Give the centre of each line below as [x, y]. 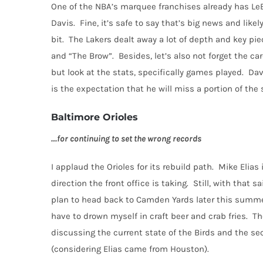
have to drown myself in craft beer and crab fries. [149, 216]
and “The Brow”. [82, 55]
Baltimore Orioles [95, 117]
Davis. [63, 23]
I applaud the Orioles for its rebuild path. [132, 166]
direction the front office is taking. [120, 183]
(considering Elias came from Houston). [130, 249]
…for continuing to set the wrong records [126, 138]
